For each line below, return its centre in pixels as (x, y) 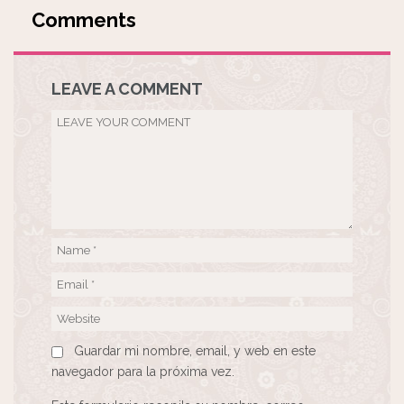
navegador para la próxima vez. (142, 372)
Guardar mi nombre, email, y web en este (194, 351)
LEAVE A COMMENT (127, 89)
